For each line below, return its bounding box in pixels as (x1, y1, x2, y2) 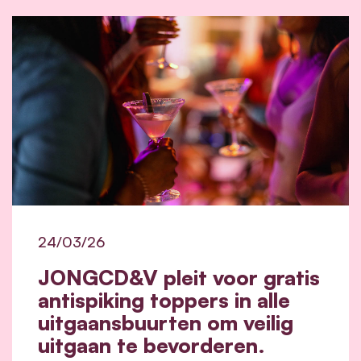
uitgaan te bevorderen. (38, 331, 265, 358)
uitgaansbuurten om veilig (38, 309, 293, 335)
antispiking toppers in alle (38, 286, 290, 313)
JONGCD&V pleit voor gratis (38, 263, 320, 290)
